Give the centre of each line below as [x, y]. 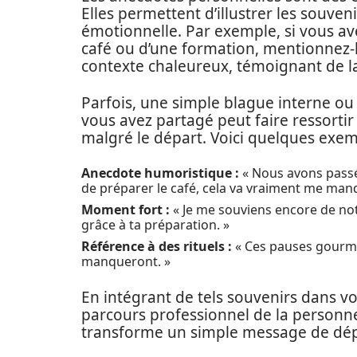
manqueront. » [126, 261]
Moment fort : [126, 210]
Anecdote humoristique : [160, 173]
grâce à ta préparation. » [155, 225]
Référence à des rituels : [157, 246]
